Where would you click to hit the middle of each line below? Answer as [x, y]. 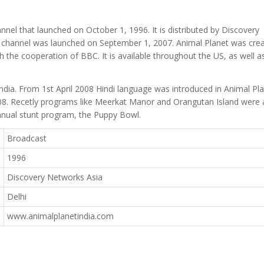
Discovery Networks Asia [55, 177]
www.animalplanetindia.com [60, 216]
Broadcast [27, 138]
